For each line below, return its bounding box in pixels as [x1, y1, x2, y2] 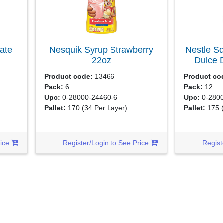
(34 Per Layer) [82, 103, 128, 111]
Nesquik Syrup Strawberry [49, 45, 153, 55]
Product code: [44, 72, 93, 80]
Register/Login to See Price [63, 138, 151, 147]
